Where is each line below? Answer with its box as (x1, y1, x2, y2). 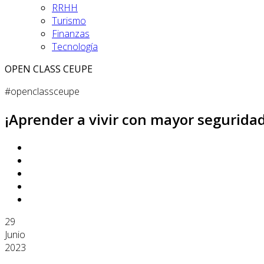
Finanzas (52, 27, 90, 40)
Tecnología (52, 40, 98, 53)
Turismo (52, 14, 86, 27)
